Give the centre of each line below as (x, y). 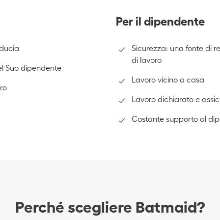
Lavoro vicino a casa (168, 80)
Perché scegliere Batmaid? (110, 207)
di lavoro (147, 60)
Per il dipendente (160, 21)
